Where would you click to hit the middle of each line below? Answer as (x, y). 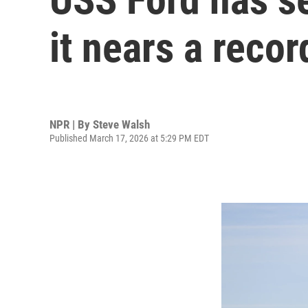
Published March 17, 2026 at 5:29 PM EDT (129, 138)
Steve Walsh (121, 124)
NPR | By (71, 124)
